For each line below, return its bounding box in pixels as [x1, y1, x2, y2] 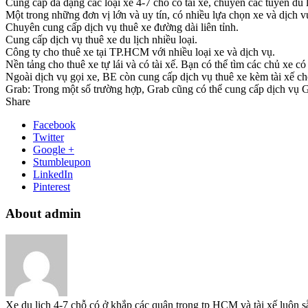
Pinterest [33, 181, 70, 193]
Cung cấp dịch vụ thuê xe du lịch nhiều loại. [5, 34, 197, 46]
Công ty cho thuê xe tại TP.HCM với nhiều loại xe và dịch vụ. [5, 46, 275, 58]
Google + [33, 144, 74, 156]
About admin [5, 206, 81, 221]
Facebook [33, 119, 76, 131]
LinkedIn [33, 168, 73, 181]
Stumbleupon [33, 156, 91, 168]
